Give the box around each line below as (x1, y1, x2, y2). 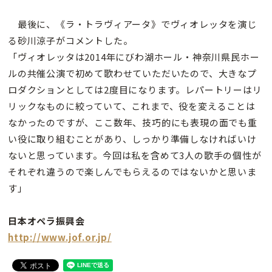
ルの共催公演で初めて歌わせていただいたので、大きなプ (8, 66, 257, 80)
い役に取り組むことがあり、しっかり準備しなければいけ (8, 132, 257, 145)
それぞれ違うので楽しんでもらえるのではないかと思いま (8, 165, 257, 178)
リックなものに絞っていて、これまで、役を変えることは (8, 99, 256, 112)
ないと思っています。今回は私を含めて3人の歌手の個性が (8, 148, 262, 161)
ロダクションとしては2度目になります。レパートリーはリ (8, 83, 262, 96)
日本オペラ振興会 (8, 214, 85, 227)
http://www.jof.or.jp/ (8, 230, 112, 243)
